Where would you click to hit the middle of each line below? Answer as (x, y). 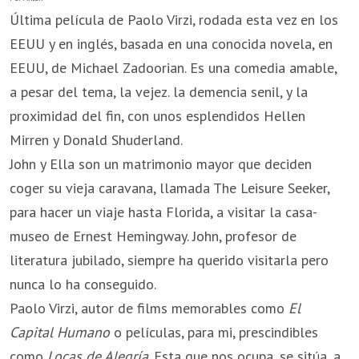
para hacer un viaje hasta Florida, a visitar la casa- (163, 212)
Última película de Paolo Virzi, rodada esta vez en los (174, 20)
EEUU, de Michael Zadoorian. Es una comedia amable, (173, 68)
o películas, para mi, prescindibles (214, 333)
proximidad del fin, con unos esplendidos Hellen (157, 116)
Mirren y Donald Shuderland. (96, 140)
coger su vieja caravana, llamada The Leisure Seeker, (169, 188)
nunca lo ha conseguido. (83, 284)
